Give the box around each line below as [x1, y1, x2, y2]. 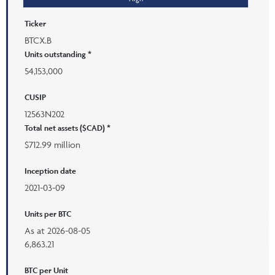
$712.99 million [25, 138, 80, 150]
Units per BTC [25, 208, 71, 219]
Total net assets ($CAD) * [25, 122, 110, 133]
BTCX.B [25, 34, 52, 46]
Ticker [25, 18, 46, 29]
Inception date [25, 165, 76, 176]
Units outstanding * [25, 48, 91, 60]
